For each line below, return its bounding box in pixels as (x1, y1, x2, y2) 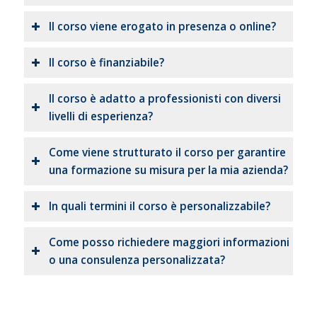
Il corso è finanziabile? (48, 55, 164, 71)
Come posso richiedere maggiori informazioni (48, 235, 289, 250)
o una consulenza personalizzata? (48, 253, 225, 268)
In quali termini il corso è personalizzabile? (48, 199, 270, 214)
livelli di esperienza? (48, 109, 153, 125)
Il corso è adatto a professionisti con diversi (48, 91, 281, 107)
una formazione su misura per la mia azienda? (48, 163, 288, 178)
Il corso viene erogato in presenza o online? (48, 19, 276, 35)
